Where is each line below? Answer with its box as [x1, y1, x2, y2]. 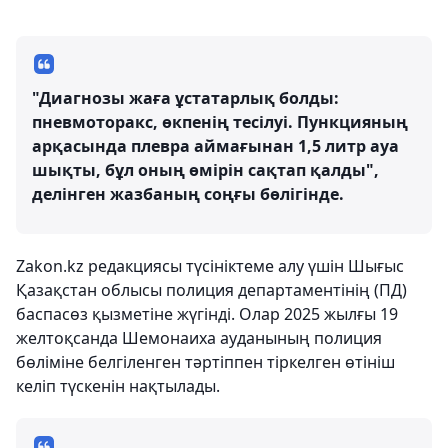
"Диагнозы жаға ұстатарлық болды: [32, 87, 339, 109]
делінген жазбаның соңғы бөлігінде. [32, 183, 344, 205]
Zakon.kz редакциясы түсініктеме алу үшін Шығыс [16, 255, 404, 277]
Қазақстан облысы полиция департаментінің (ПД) [16, 279, 407, 301]
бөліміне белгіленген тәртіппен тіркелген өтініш [16, 351, 395, 373]
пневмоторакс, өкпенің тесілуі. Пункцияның [32, 111, 408, 133]
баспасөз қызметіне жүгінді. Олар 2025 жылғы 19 [16, 303, 398, 325]
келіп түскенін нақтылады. [16, 375, 220, 397]
